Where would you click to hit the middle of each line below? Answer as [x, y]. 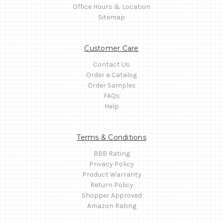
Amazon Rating [111, 206]
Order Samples [111, 85]
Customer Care [111, 48]
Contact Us [111, 64]
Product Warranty [111, 174]
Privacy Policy [111, 164]
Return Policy [111, 185]
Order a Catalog [111, 75]
